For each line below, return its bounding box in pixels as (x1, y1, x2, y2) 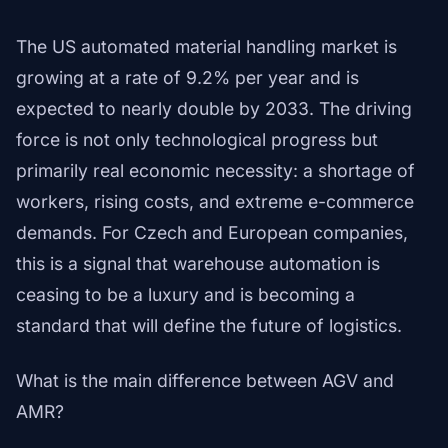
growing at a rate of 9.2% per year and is (16, 67, 359, 89)
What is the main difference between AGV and (16, 370, 394, 392)
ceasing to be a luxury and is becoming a (16, 284, 355, 306)
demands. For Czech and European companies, (16, 222, 408, 244)
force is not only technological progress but (16, 129, 378, 151)
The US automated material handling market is (16, 36, 397, 58)
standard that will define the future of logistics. (16, 315, 402, 337)
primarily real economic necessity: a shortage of (16, 160, 415, 182)
